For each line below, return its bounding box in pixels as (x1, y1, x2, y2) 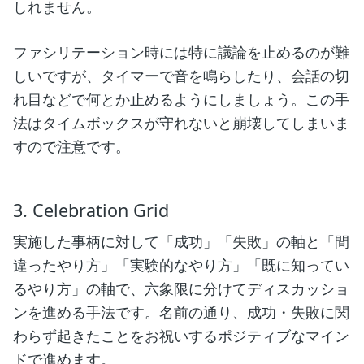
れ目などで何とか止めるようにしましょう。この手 (13, 89, 349, 110)
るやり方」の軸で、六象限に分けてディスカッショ (13, 279, 349, 299)
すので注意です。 (13, 136, 130, 157)
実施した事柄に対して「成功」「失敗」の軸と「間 (13, 232, 349, 252)
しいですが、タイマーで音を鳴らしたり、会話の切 (13, 66, 349, 86)
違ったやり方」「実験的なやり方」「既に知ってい (13, 255, 349, 275)
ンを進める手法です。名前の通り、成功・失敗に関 (13, 302, 349, 323)
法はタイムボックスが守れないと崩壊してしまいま (13, 113, 349, 133)
